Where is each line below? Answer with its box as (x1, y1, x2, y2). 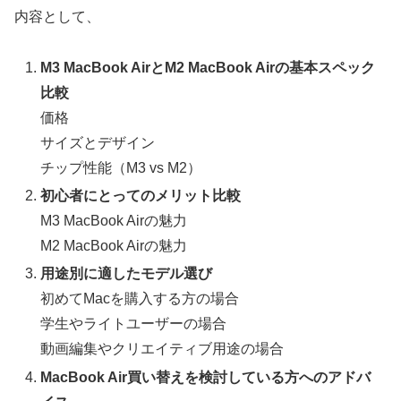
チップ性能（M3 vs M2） (40, 160, 202, 176)
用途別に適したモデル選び (40, 266, 213, 282)
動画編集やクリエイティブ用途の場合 (40, 341, 285, 357)
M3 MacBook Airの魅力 (40, 213, 188, 229)
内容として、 (14, 9, 100, 25)
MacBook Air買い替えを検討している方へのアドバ (40, 369, 371, 385)
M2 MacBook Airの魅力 (40, 238, 188, 254)
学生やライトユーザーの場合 (40, 316, 227, 332)
